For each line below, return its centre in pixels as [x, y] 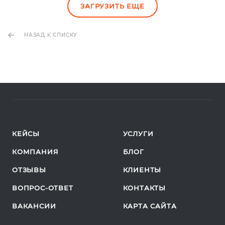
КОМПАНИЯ [35, 152]
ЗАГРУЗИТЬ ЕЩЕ [113, 6]
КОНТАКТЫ [144, 188]
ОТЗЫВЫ [29, 170]
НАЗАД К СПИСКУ [51, 35]
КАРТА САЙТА [150, 206]
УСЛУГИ [138, 134]
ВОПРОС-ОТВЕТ [43, 188]
